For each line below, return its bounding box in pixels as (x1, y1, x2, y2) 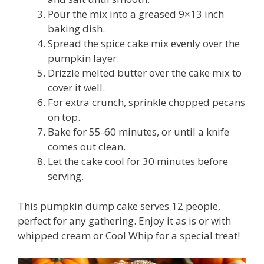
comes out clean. (48, 140, 126, 154)
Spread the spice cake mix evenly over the (48, 37, 240, 51)
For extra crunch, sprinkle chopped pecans (48, 95, 245, 110)
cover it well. (48, 81, 105, 95)
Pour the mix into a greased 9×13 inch (48, 7, 224, 21)
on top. (48, 110, 80, 124)
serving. (48, 169, 84, 183)
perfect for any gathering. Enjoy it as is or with (18, 213, 231, 227)
